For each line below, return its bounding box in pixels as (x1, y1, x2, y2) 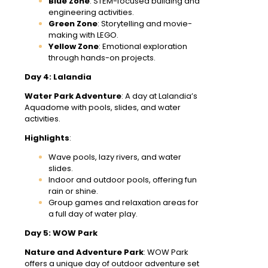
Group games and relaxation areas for (48, 196, 199, 208)
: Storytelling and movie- (98, 17, 192, 29)
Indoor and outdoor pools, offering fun (48, 173, 197, 185)
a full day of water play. (48, 208, 138, 220)
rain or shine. (48, 185, 98, 197)
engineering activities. (48, 6, 134, 18)
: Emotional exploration (99, 40, 187, 52)
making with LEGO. (48, 29, 118, 41)
